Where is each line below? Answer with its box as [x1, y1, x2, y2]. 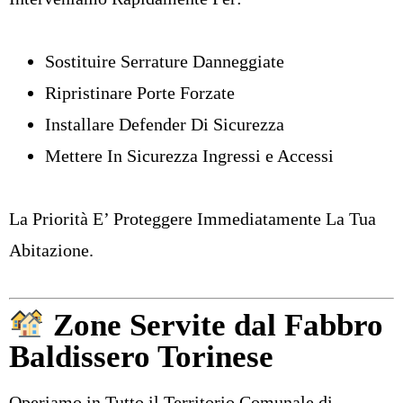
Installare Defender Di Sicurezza [45, 114, 284, 135]
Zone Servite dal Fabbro [44, 307, 383, 343]
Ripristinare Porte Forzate [45, 83, 235, 103]
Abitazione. [9, 240, 94, 261]
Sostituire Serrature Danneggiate [45, 51, 284, 72]
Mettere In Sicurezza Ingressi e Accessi [45, 146, 334, 166]
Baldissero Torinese [9, 338, 273, 374]
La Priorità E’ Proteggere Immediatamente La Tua [9, 209, 376, 229]
